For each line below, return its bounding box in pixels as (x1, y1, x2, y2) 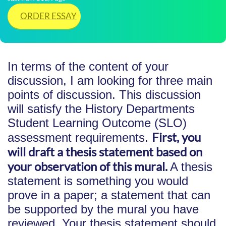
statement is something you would (8, 174, 188, 188)
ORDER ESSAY (20, 11, 77, 21)
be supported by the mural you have (8, 202, 199, 216)
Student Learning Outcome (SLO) (8, 116, 187, 130)
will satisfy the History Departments (8, 102, 195, 116)
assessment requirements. (8, 131, 152, 144)
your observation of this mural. (8, 159, 170, 174)
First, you (152, 130, 201, 144)
